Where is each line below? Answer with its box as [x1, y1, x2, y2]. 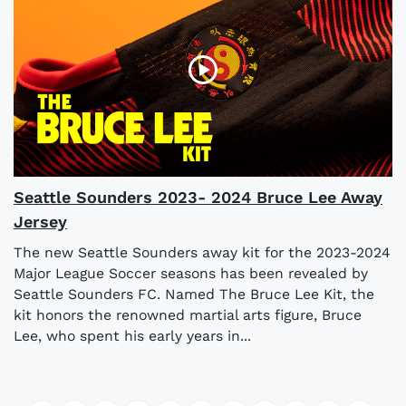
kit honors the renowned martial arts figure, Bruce [14, 306, 362, 324]
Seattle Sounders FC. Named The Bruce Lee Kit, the [14, 285, 374, 304]
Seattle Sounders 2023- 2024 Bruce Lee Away [14, 188, 382, 208]
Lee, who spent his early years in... [14, 327, 251, 345]
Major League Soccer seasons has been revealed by [14, 265, 368, 283]
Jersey [14, 212, 67, 232]
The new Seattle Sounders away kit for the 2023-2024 [14, 244, 391, 262]
